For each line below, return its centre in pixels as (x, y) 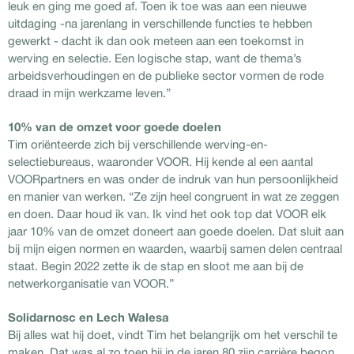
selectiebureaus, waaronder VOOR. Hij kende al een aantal (160, 161)
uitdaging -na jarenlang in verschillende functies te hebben (160, 23)
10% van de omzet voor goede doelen (115, 126)
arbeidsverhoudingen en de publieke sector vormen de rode (166, 75)
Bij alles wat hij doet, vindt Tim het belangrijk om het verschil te (173, 334)
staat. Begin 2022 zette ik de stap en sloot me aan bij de (156, 265)
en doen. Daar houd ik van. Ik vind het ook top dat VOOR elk (167, 213)
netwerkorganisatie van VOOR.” (91, 283)
